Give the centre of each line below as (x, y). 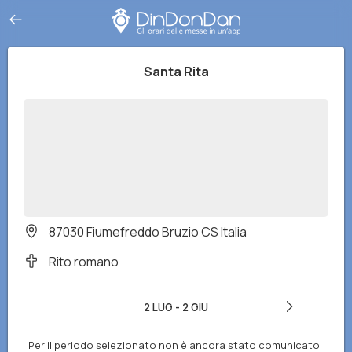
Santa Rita (176, 71)
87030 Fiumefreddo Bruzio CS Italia (148, 232)
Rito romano (84, 262)
